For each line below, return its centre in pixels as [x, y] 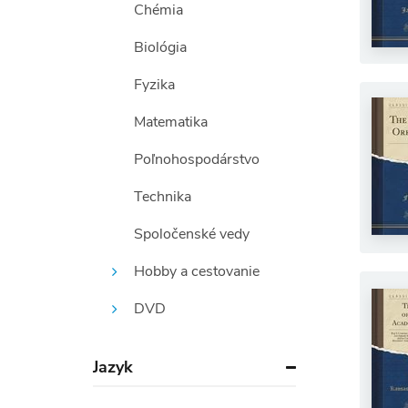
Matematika [171, 122]
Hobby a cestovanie [197, 271]
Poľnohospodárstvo [197, 159]
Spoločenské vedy [192, 234]
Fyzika [154, 85]
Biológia [160, 47]
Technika [163, 197]
